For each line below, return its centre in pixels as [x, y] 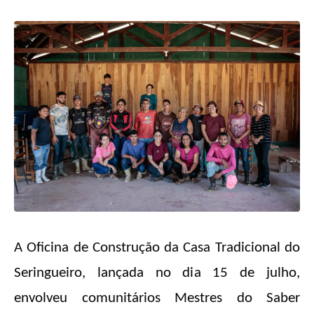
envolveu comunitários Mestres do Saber [157, 299]
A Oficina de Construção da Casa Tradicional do [157, 248]
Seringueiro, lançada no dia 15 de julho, [157, 273]
